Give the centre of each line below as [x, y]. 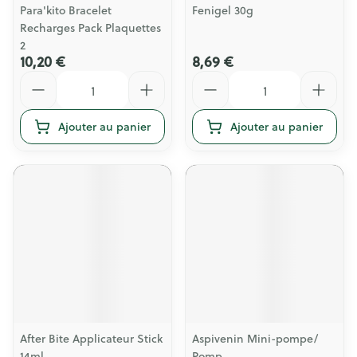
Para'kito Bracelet [66, 10]
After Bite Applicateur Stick [91, 339]
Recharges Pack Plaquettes [90, 28]
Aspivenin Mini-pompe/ [255, 339]
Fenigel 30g [223, 10]
